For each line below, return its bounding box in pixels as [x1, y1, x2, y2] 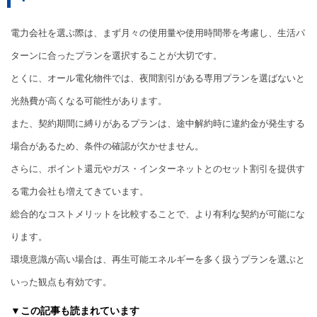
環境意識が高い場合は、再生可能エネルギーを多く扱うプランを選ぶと [11, 254, 305, 265]
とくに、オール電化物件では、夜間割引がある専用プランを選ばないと [11, 73, 305, 84]
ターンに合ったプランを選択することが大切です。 [11, 50, 222, 62]
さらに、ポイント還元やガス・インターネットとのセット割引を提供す [11, 163, 305, 175]
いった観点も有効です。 [11, 277, 112, 288]
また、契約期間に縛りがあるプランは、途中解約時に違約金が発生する [11, 118, 305, 129]
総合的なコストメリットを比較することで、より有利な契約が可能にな [11, 209, 305, 220]
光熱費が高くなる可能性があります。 [11, 96, 167, 107]
